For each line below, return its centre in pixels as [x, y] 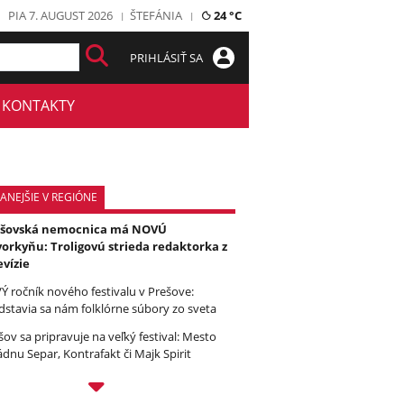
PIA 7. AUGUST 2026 [60, 15]
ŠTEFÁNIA [157, 15]
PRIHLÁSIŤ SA [168, 57]
